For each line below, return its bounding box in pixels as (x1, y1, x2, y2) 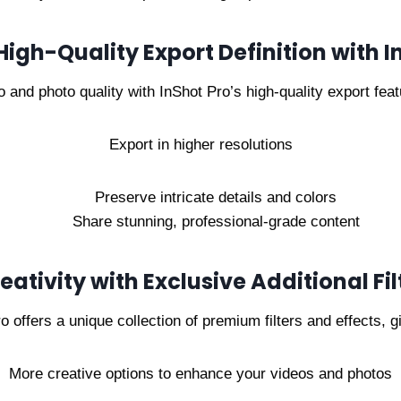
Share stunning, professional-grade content (72, 213, 360, 230)
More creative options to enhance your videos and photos (9, 365, 392, 382)
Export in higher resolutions (108, 136, 293, 153)
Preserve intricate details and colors (95, 189, 337, 206)
